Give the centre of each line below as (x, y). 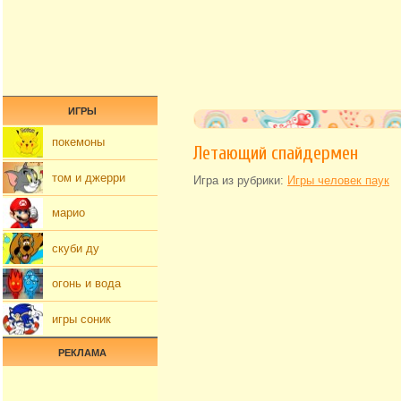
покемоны (78, 142)
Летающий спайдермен (276, 153)
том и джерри (89, 177)
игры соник (81, 319)
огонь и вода (86, 284)
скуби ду (76, 248)
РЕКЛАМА (82, 352)
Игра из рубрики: (240, 180)
